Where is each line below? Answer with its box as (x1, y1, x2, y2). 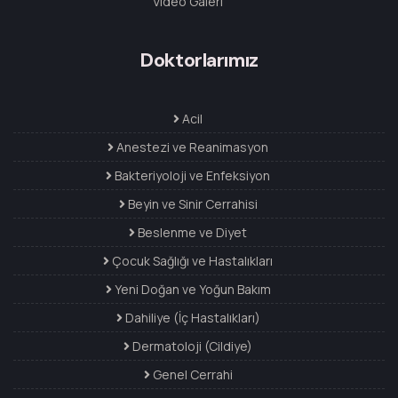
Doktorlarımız (139, 47, 259, 74)
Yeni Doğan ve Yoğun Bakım (111, 281, 271, 298)
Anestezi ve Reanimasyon (114, 139, 268, 156)
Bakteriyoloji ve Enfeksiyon (112, 167, 270, 185)
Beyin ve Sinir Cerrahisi (124, 195, 258, 213)
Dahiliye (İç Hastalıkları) (122, 309, 260, 327)
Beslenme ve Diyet (135, 224, 247, 242)
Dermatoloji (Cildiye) (130, 338, 252, 355)
